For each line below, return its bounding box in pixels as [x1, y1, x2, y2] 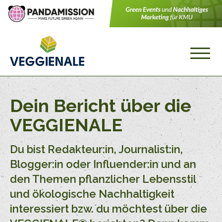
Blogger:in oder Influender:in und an [10, 158, 196, 171]
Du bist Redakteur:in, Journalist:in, [10, 143, 183, 156]
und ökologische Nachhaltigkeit [10, 187, 174, 201]
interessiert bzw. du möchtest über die [10, 202, 207, 216]
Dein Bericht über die [10, 95, 191, 116]
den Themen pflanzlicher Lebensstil [10, 172, 196, 186]
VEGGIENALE [10, 114, 122, 136]
